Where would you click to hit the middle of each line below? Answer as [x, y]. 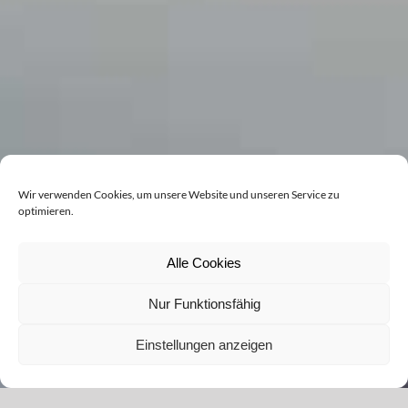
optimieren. [46, 211]
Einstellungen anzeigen [204, 344]
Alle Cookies [204, 262]
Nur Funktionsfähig [204, 303]
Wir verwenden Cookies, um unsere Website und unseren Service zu [179, 194]
